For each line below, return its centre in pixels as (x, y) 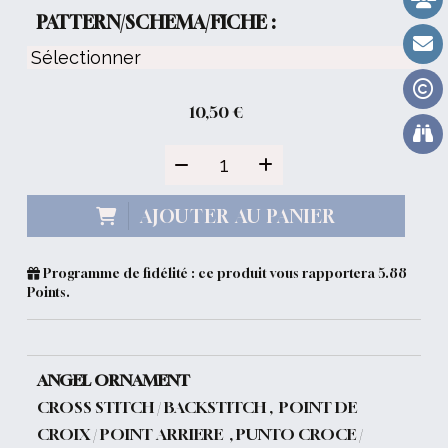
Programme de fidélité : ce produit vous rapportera (209, 272)
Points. (49, 291)
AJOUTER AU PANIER (238, 215)
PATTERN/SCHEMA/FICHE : (156, 21)
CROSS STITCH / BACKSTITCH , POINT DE (197, 406)
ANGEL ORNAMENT (114, 379)
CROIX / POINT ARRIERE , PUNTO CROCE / (200, 433)
